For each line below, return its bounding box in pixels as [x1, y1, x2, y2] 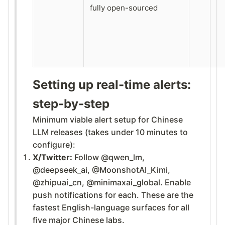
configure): [33, 139, 75, 150]
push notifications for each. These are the [33, 189, 193, 200]
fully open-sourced [90, 3, 158, 13]
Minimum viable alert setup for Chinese [33, 114, 183, 125]
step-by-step [33, 96, 109, 111]
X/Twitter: [33, 152, 72, 162]
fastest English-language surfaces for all [33, 202, 189, 212]
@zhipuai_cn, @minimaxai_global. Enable [33, 177, 191, 187]
